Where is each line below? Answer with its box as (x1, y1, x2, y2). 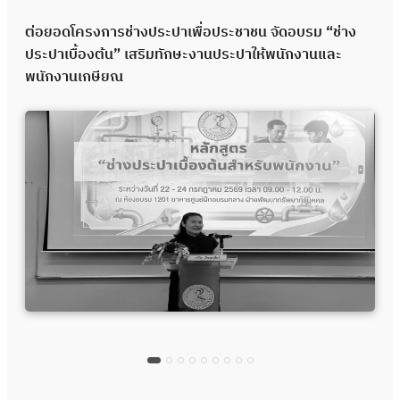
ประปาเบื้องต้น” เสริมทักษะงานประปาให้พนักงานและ (25, 43, 342, 67)
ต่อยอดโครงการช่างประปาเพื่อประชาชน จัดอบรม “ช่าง (25, 21, 356, 45)
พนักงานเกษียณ (25, 65, 123, 89)
